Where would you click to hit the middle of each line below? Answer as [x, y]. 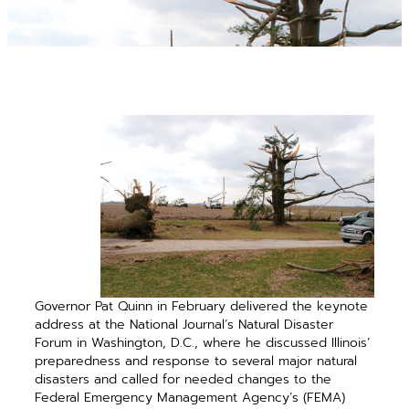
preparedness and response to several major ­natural [196, 361]
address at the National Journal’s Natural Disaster [184, 324]
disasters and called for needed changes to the [184, 379]
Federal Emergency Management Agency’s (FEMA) [190, 397]
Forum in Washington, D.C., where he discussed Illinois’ [203, 342]
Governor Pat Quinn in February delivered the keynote [202, 306]
